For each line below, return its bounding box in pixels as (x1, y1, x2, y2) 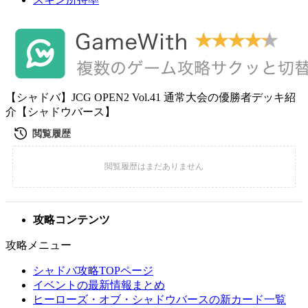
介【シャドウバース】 (5, 106, 115, 118)
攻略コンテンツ (33, 214, 110, 225)
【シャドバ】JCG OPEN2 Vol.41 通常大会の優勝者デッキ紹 (5, 91, 296, 103)
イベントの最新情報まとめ (33, 279, 165, 291)
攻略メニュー (5, 239, 71, 251)
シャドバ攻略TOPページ (33, 265, 153, 276)
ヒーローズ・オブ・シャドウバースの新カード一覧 (33, 294, 286, 305)
